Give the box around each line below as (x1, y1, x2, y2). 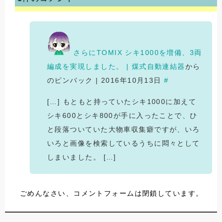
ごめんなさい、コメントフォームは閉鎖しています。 (20, 189, 204, 198)
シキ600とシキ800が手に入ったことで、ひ (47, 111, 198, 120)
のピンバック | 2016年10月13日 (47, 76, 165, 85)
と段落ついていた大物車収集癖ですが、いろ (47, 125, 200, 134)
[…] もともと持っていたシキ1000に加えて (47, 98, 197, 106)
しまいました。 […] (47, 153, 116, 162)
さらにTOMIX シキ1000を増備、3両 (73, 49, 202, 57)
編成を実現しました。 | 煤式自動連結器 (47, 62, 185, 71)
